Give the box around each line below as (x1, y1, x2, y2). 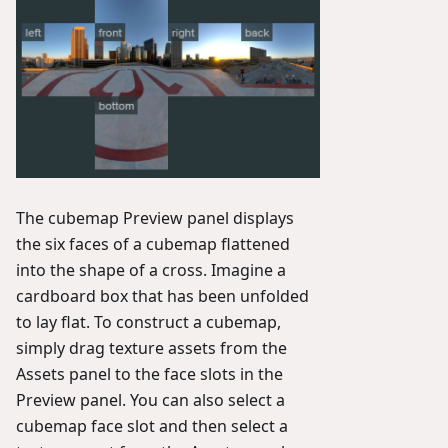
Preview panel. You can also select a (16, 388, 285, 411)
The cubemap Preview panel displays (16, 206, 294, 229)
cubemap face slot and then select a (16, 414, 288, 437)
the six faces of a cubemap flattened (16, 232, 290, 255)
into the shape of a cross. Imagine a (16, 258, 286, 281)
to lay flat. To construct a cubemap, (16, 310, 281, 333)
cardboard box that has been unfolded (16, 284, 309, 307)
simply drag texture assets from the (16, 336, 287, 359)
